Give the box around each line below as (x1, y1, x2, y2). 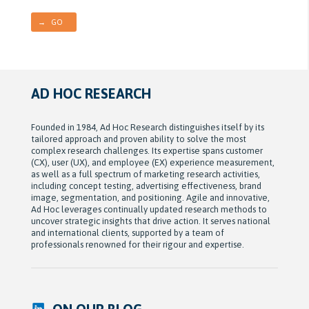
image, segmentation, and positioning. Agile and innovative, (30, 192, 270, 203)
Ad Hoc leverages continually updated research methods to (30, 203, 267, 215)
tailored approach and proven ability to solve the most (30, 133, 246, 144)
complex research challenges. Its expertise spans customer (30, 145, 263, 156)
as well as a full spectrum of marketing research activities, (30, 168, 260, 179)
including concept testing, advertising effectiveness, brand (30, 180, 261, 191)
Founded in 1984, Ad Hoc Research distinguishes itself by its (30, 121, 264, 132)
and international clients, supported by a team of (30, 227, 224, 238)
